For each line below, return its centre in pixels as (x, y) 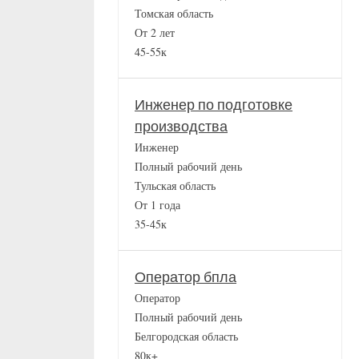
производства (181, 127)
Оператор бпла (186, 278)
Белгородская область (186, 337)
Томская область (174, 14)
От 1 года (157, 205)
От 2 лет (155, 33)
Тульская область (175, 186)
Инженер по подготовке (214, 106)
